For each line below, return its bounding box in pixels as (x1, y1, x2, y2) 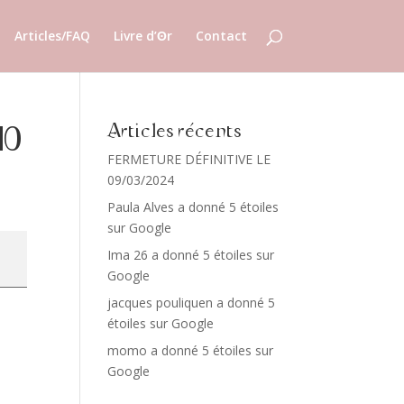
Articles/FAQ (14, 27, 90, 44)
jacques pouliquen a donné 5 (107, 294, 276, 311)
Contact (195, 27, 247, 44)
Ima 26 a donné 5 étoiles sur (107, 246, 275, 263)
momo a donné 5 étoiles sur (107, 342, 274, 359)
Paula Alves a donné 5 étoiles (107, 198, 280, 216)
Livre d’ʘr (113, 27, 172, 44)
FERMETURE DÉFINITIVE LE (107, 151, 271, 168)
